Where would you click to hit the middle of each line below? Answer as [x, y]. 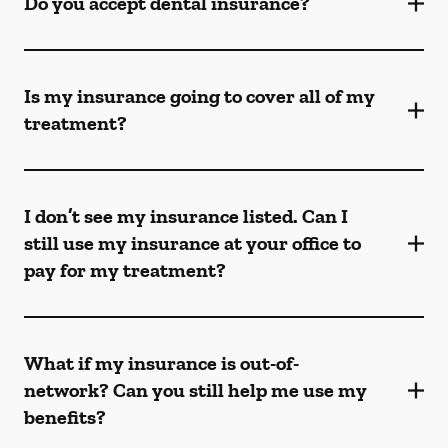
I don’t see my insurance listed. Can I [186, 216]
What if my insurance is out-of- [161, 363]
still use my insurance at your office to [192, 243]
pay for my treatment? [125, 270]
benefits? [65, 417]
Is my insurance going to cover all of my [199, 96]
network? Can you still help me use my [195, 390]
